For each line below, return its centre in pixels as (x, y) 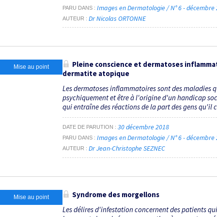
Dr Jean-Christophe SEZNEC (127, 148)
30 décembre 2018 (143, 127)
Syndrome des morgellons (116, 194)
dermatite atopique (96, 74)
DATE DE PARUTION (88, 127)
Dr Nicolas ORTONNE (117, 18)
